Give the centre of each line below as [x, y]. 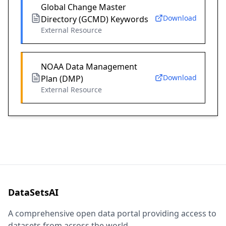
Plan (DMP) [62, 79]
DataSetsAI [33, 192]
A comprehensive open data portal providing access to [112, 214]
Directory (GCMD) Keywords [95, 19]
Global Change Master [83, 7]
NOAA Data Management [89, 67]
